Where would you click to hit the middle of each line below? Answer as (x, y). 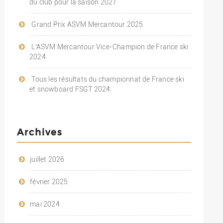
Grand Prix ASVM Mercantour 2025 (87, 24)
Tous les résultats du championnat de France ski (108, 79)
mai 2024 (45, 204)
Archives (39, 131)
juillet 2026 (47, 159)
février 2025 (49, 181)
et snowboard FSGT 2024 (70, 89)
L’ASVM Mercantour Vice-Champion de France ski (110, 47)
